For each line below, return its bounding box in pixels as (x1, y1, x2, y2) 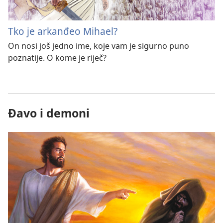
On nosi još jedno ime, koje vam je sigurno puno (8, 40, 189, 51)
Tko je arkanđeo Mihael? (8, 24, 117, 38)
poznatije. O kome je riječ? (8, 52, 107, 63)
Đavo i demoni (8, 105, 90, 121)
